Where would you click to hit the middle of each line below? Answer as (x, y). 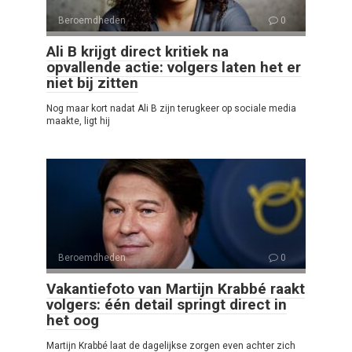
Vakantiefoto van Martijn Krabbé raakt (176, 288)
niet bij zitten (92, 82)
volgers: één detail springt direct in (167, 304)
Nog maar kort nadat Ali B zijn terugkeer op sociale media (171, 108)
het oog (73, 320)
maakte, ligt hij (78, 121)
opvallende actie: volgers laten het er (174, 67)
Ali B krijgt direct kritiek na (137, 51)
